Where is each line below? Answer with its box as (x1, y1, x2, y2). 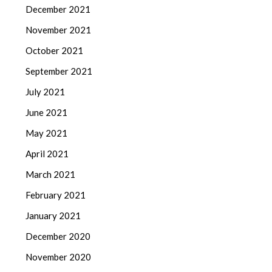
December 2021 (25, 3, 91, 15)
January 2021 (25, 209, 81, 221)
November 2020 (25, 251, 92, 262)
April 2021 (25, 148, 69, 159)
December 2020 (25, 230, 91, 242)
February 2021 (25, 189, 86, 200)
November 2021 (25, 24, 92, 35)
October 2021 (25, 44, 84, 56)
